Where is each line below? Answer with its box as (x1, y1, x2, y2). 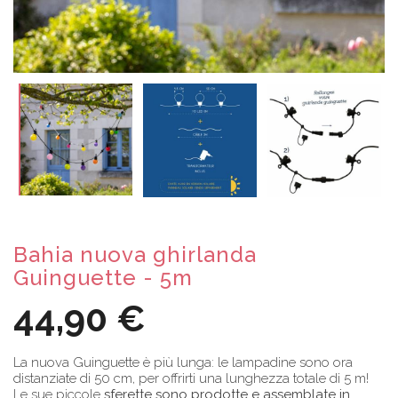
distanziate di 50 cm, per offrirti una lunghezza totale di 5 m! (13, 370, 369, 386)
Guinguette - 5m (13, 264, 193, 291)
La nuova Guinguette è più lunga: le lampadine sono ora (13, 354, 353, 370)
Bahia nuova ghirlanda (13, 241, 257, 267)
